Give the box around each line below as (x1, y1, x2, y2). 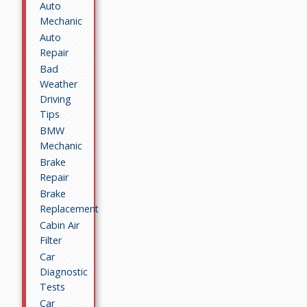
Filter (40, 233, 62, 247)
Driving (40, 92, 72, 106)
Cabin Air (40, 218, 80, 232)
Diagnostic (40, 265, 88, 278)
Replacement (40, 201, 99, 215)
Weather (40, 77, 78, 90)
